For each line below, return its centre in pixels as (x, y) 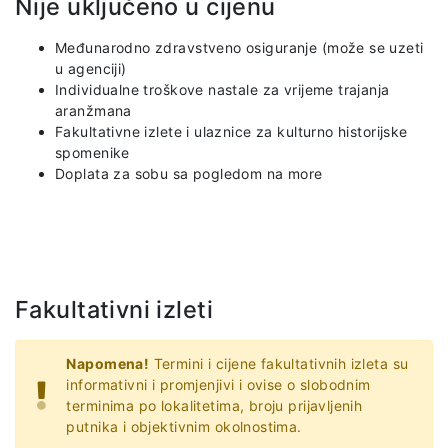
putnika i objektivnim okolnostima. (184, 426)
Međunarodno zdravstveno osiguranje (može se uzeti (239, 47)
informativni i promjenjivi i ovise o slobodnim (218, 384)
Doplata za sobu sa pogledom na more (189, 173)
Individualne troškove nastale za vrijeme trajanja (222, 89)
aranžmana (93, 110)
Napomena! (108, 363)
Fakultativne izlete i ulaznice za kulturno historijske (231, 131)
